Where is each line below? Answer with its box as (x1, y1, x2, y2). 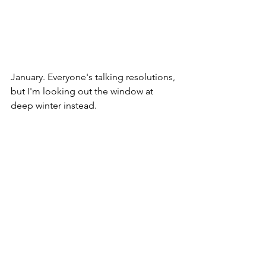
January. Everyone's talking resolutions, (11, 71, 178, 83)
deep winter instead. (11, 99, 99, 111)
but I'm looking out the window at (11, 85, 156, 97)
